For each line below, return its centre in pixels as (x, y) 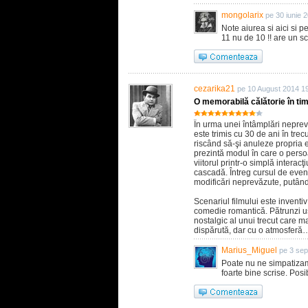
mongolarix (242, 15)
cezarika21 (214, 89)
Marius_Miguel (249, 250)
